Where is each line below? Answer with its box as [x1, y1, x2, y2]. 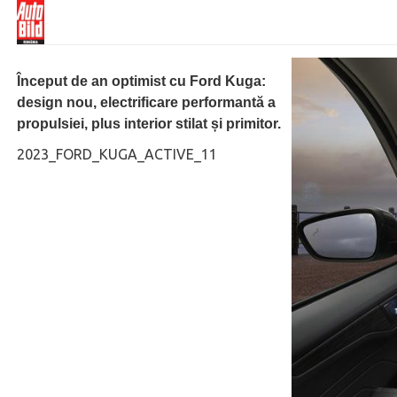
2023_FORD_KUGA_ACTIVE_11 [17, 146, 217, 162]
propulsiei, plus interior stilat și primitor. [17, 116, 281, 131]
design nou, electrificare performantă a [17, 95, 276, 110]
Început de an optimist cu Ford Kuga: [17, 74, 266, 89]
